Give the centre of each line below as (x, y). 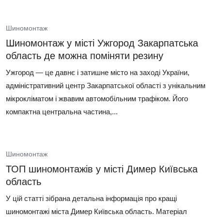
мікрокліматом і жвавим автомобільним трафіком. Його (97, 99)
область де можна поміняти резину (85, 56)
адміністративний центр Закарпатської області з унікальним (106, 85)
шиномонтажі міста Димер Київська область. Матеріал (96, 211)
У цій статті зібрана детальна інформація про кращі (91, 198)
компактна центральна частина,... (62, 112)
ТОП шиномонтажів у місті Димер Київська (102, 169)
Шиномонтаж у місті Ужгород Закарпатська (102, 43)
